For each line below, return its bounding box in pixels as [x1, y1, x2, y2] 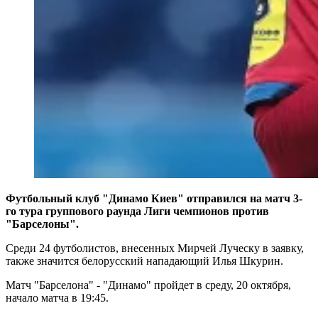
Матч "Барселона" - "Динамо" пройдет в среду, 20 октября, [6, 278, 291, 291]
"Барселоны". [6, 217, 79, 230]
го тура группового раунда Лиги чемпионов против [6, 204, 269, 217]
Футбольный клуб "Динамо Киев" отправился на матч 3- [6, 192, 302, 204]
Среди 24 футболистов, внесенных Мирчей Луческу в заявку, [6, 241, 304, 254]
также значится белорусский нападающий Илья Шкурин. [6, 254, 283, 267]
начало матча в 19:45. [6, 291, 109, 304]
